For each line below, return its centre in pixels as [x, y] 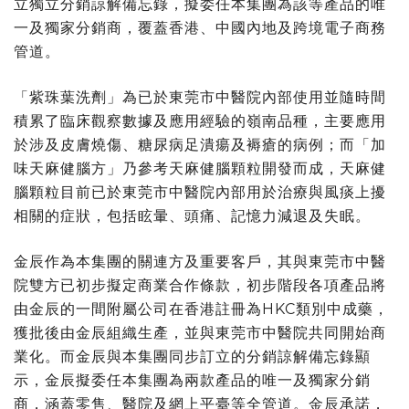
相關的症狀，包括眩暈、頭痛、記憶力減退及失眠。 [192, 215]
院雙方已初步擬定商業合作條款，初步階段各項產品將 [200, 285]
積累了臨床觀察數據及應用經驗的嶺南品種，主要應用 [200, 121]
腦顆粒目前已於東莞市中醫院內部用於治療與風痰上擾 [200, 192]
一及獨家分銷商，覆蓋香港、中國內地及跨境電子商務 [200, 27]
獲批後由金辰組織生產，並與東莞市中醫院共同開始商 [200, 332]
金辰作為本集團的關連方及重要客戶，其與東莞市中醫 [200, 261]
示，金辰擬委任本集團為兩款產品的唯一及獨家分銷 [192, 380]
